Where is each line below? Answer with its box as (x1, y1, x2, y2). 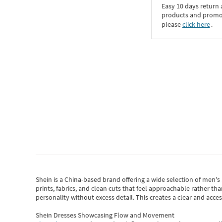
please (161, 20, 182, 29)
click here (182, 20, 210, 29)
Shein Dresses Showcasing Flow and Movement (36, 211, 174, 220)
